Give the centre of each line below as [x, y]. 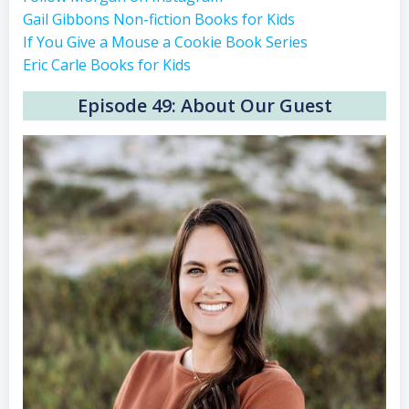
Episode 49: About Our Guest [204, 105]
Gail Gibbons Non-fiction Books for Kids [159, 19]
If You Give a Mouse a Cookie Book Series [165, 42]
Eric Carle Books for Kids [107, 65]
